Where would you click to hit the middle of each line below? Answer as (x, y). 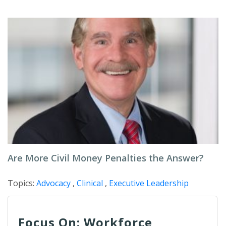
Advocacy (53, 183)
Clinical (90, 183)
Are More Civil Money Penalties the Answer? (106, 158)
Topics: (22, 183)
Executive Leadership (149, 183)
